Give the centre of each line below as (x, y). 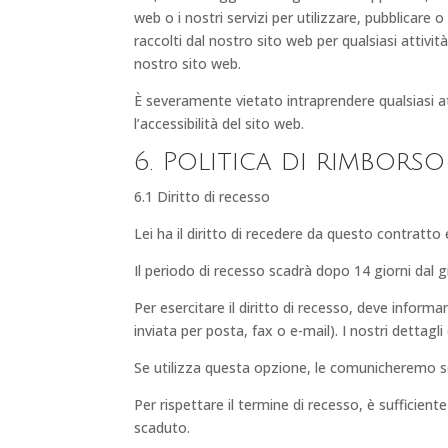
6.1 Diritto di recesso (202, 196)
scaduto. (162, 427)
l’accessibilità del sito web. (219, 123)
